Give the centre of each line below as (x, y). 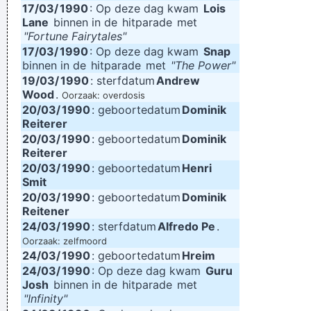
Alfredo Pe (186, 226)
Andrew (178, 81)
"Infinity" (45, 299)
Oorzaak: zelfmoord (65, 241)
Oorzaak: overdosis (103, 95)
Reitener (46, 211)
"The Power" (203, 65)
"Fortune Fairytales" (75, 36)
